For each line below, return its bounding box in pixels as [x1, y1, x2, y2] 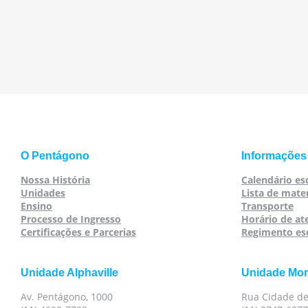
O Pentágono [21, 150, 89, 162]
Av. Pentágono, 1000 [21, 290, 113, 303]
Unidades [21, 186, 65, 199]
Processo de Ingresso [21, 212, 121, 225]
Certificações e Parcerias [21, 225, 136, 239]
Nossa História [21, 173, 90, 186]
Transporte [241, 199, 294, 212]
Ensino [21, 199, 52, 212]
